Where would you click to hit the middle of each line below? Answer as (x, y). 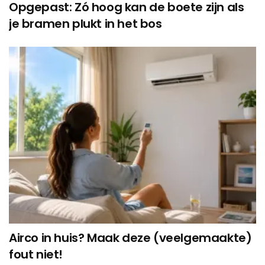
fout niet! (36, 255)
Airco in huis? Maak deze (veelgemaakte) (130, 238)
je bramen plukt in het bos (85, 24)
